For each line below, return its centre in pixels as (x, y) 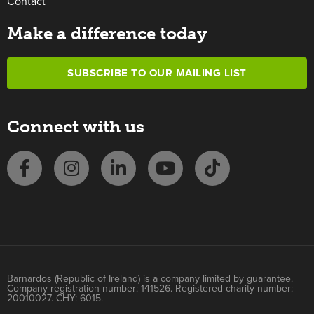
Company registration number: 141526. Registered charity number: (150, 288)
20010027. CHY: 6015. (55, 298)
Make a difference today (107, 33)
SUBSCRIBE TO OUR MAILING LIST (157, 73)
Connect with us (76, 126)
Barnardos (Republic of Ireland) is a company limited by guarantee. (150, 278)
